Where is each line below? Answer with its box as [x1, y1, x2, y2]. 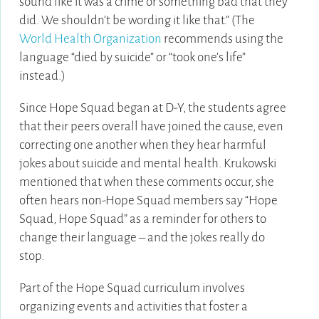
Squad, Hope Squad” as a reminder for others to [19, 212, 266, 226]
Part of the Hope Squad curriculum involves [19, 281, 245, 296]
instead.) [19, 69, 66, 83]
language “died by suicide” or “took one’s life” [19, 51, 246, 65]
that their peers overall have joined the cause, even [19, 120, 283, 134]
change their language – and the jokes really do [19, 231, 265, 245]
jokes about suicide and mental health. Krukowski [19, 157, 276, 171]
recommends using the [161, 32, 283, 46]
